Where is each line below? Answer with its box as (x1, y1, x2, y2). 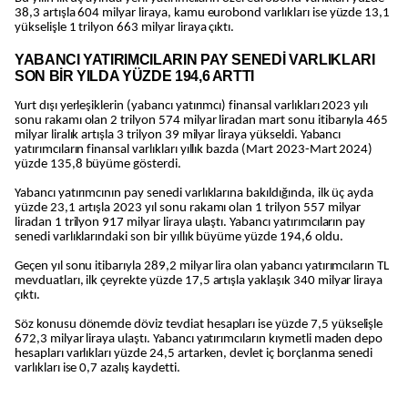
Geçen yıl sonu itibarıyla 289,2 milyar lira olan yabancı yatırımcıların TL (15, 260, 390, 273)
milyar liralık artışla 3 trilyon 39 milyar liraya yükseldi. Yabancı (15, 128, 342, 142)
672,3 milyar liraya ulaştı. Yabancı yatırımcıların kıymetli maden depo (15, 332, 383, 346)
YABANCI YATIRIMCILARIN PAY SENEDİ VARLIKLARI (15, 52, 375, 67)
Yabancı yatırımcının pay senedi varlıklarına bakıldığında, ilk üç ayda (15, 187, 374, 200)
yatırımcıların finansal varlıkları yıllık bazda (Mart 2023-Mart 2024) (15, 143, 373, 157)
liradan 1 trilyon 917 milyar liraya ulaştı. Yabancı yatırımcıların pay (15, 216, 366, 229)
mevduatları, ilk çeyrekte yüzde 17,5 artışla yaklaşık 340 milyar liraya (15, 274, 383, 288)
